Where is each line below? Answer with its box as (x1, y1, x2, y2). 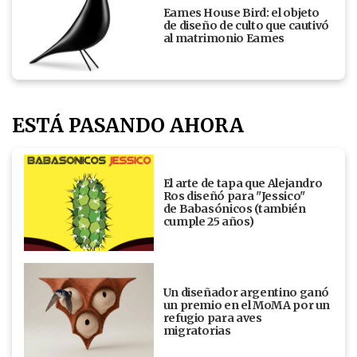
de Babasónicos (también (163, 202, 306, 217)
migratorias (163, 324, 233, 339)
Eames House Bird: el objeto (163, 5, 320, 20)
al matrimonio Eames (163, 30, 284, 45)
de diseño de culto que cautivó (163, 18, 330, 33)
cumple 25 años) (163, 214, 254, 229)
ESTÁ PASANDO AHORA (12, 113, 244, 139)
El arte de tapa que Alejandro (163, 176, 323, 191)
